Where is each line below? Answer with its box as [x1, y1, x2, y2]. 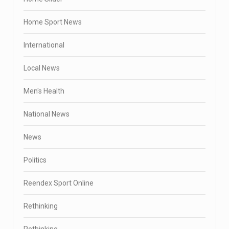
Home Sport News [24, 17, 82, 26]
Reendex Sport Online [24, 178, 94, 187]
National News [24, 109, 70, 118]
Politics [24, 155, 47, 164]
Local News [24, 63, 60, 72]
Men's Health [24, 86, 64, 95]
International [24, 40, 64, 49]
